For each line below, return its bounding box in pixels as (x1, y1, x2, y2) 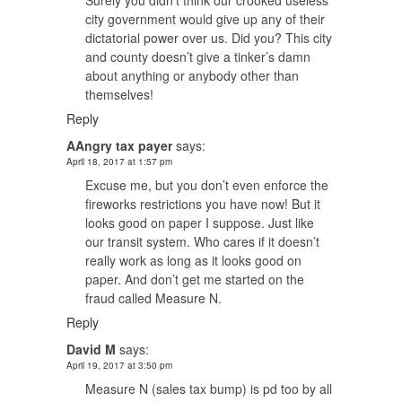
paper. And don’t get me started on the (85, 270, 304, 289)
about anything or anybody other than (85, 66, 299, 85)
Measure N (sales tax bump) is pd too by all (85, 380, 332, 398)
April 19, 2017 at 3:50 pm (66, 359, 172, 372)
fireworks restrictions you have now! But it (85, 195, 320, 214)
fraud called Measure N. (85, 289, 222, 308)
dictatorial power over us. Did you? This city (85, 29, 332, 48)
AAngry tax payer (66, 136, 172, 155)
